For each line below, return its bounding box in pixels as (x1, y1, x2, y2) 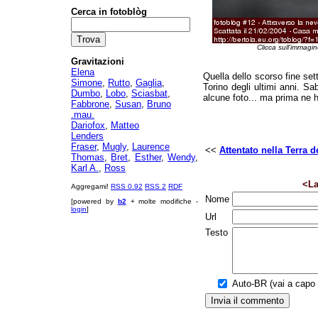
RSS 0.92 (111, 182, 143, 190)
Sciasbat (131, 88, 168, 99)
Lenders (71, 131, 104, 141)
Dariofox (71, 120, 105, 131)
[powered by (71, 197, 118, 205)
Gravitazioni (71, 56, 124, 67)
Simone (71, 77, 102, 88)
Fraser (71, 141, 97, 152)
